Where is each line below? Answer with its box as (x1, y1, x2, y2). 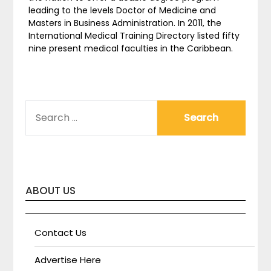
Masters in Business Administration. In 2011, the (28, 16, 222, 29)
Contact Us (34, 226, 87, 239)
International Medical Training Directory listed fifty (28, 29, 240, 42)
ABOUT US (25, 183, 76, 198)
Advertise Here (34, 253, 102, 266)
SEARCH (25, 100, 60, 113)
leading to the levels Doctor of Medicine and (28, 4, 217, 16)
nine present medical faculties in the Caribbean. (28, 42, 233, 54)
